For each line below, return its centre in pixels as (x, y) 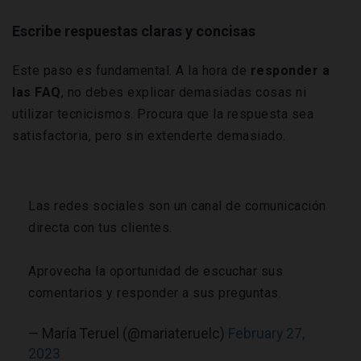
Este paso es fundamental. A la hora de (131, 71)
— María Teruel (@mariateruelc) (128, 334)
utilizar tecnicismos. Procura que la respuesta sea (163, 114)
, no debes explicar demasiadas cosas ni (183, 93)
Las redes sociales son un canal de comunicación (177, 206)
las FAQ (37, 93)
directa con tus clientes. (100, 228)
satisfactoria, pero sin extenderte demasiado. (149, 136)
